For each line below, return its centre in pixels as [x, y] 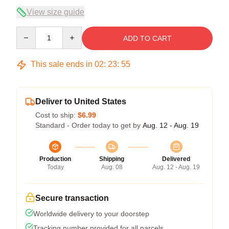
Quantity [29, 31]
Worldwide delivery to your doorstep [91, 213]
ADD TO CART [147, 38]
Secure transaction [72, 198]
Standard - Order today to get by [89, 125]
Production [55, 159]
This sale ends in [62, 64]
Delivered [176, 159]
